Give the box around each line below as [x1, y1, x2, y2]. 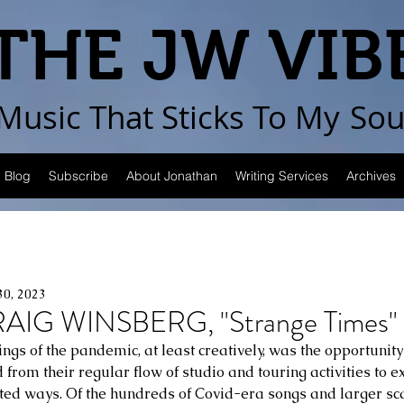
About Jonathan [126, 168, 217, 184]
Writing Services [235, 168, 328, 184]
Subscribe [49, 168, 108, 184]
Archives [346, 168, 396, 184]
